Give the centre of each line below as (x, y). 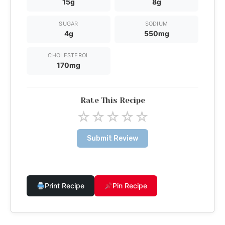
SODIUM (156, 24)
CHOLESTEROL (69, 55)
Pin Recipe (130, 186)
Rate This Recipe (113, 101)
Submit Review (113, 139)
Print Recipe (64, 186)
